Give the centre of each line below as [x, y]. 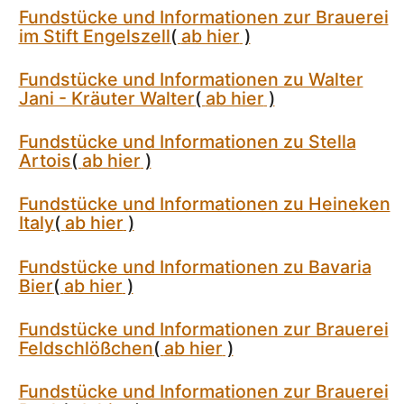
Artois [45, 161]
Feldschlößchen [86, 348]
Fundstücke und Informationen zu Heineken [204, 204]
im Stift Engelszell [94, 36]
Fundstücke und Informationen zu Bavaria [195, 266]
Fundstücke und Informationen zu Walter [191, 79]
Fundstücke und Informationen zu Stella [187, 142]
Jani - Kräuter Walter [106, 98]
